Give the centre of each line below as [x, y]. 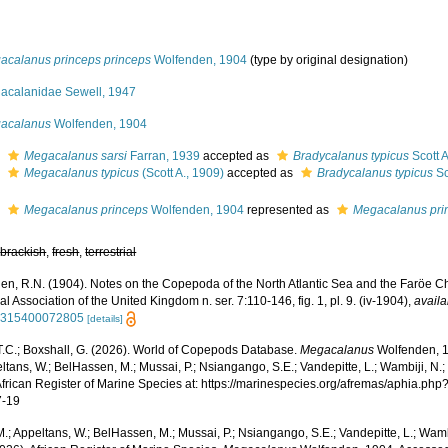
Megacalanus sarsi [76, 156]
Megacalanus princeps [86, 210]
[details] [105, 318]
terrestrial [111, 252]
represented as [288, 210]
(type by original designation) [328, 60]
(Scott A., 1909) [182, 173]
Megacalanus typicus [82, 173]
